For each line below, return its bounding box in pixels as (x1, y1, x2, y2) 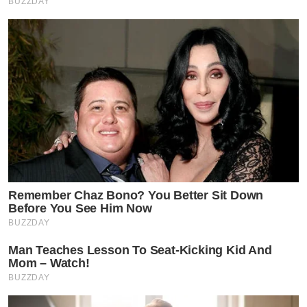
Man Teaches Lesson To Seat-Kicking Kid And (8, 243, 272, 258)
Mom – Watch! (8, 256, 90, 271)
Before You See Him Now (8, 201, 152, 216)
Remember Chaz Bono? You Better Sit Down (8, 188, 264, 203)
